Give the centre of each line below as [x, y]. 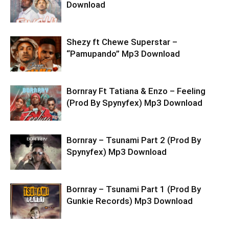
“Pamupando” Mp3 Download [123, 54]
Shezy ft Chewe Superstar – [122, 42]
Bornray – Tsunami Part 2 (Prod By [134, 140]
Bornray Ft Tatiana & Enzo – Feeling [136, 91]
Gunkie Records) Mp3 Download [130, 201]
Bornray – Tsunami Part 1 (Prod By [134, 189]
